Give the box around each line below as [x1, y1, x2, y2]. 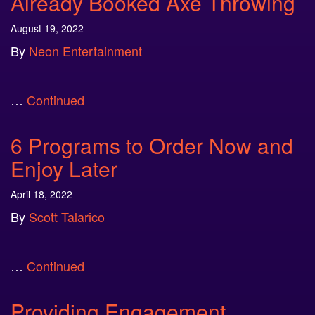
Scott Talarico [29, 207, 105, 226]
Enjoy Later [11, 153, 117, 184]
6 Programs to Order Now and [11, 130, 293, 160]
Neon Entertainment [29, 41, 142, 60]
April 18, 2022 [11, 187, 72, 201]
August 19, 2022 [11, 21, 84, 35]
